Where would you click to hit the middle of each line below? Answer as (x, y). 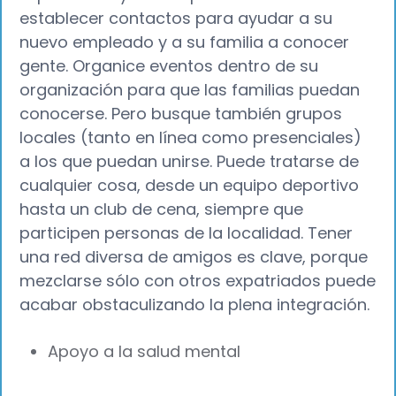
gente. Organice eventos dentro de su (169, 65)
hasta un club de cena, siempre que (162, 209)
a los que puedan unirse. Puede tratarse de (190, 161)
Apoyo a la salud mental (145, 352)
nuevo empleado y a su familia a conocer (185, 42)
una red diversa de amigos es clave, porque (194, 256)
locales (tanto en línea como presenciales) (191, 137)
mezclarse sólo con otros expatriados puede (198, 280)
